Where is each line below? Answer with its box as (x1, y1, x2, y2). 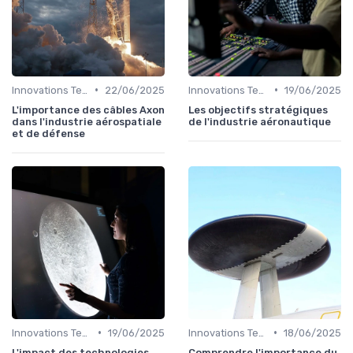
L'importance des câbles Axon (12, 103, 165, 116)
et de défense (12, 127, 85, 139)
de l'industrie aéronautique (188, 115, 331, 128)
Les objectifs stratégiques (188, 103, 328, 116)
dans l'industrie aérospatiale (12, 115, 162, 128)
